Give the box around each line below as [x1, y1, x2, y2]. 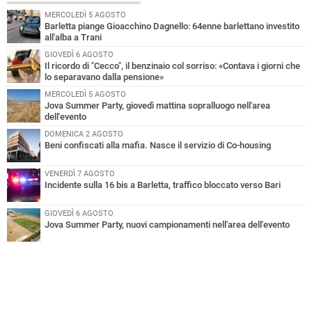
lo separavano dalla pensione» [45, 72, 164, 83]
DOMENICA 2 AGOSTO [45, 130, 123, 139]
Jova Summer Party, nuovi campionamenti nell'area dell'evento [45, 219, 290, 231]
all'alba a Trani [45, 32, 102, 43]
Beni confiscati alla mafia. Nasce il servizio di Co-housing [45, 140, 271, 151]
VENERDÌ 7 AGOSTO [45, 169, 115, 179]
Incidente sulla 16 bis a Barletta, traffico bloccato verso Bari [45, 180, 281, 191]
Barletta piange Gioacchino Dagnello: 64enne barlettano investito [45, 21, 299, 32]
